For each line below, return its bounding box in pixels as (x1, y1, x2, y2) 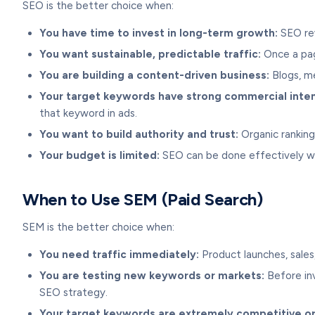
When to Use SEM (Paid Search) (22, 189, 263, 210)
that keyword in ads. (39, 107, 137, 120)
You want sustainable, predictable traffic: (39, 48, 261, 60)
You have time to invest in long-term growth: (39, 27, 278, 39)
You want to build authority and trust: (39, 128, 238, 141)
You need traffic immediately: (39, 248, 199, 261)
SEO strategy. (39, 286, 108, 299)
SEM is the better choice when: (22, 221, 174, 233)
